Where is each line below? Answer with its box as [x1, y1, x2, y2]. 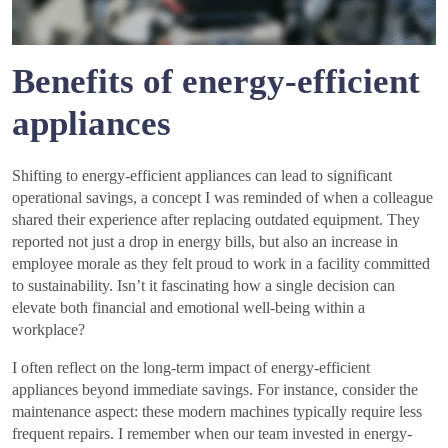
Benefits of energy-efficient [12, 61, 420, 101]
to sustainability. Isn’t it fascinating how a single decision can [12, 276, 395, 294]
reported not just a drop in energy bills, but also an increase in [12, 232, 398, 250]
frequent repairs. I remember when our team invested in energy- [12, 424, 412, 442]
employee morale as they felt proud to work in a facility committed [12, 254, 430, 272]
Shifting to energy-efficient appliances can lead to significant [12, 166, 392, 184]
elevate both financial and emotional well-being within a [12, 298, 365, 316]
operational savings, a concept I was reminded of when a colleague [12, 188, 433, 206]
